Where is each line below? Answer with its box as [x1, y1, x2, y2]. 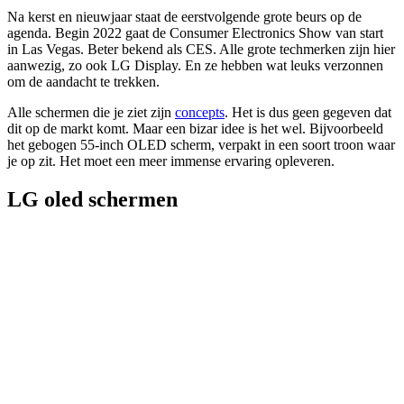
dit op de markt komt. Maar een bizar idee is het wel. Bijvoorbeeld [7, 120, 383, 136]
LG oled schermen [7, 187, 178, 211]
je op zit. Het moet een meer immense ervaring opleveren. [7, 152, 335, 169]
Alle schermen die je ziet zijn [7, 104, 175, 120]
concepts [175, 104, 225, 120]
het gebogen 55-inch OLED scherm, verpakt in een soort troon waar [7, 136, 395, 152]
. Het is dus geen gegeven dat [225, 104, 391, 120]
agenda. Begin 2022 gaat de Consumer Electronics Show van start [7, 24, 383, 41]
